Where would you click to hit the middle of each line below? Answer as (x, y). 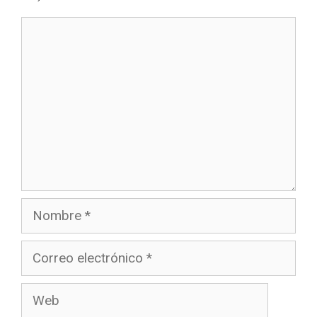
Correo (41, 250)
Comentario (55, 26)
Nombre (45, 207)
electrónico (53, 270)
